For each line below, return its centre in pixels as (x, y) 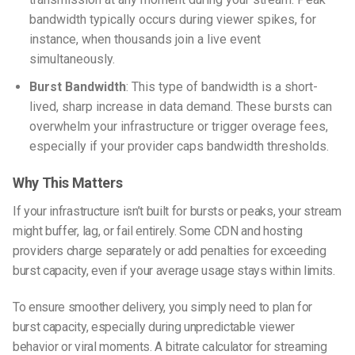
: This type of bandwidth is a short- (221, 86)
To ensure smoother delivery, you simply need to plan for (163, 307)
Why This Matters (68, 183)
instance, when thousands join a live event (145, 40)
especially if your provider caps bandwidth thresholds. (179, 146)
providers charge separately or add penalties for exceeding (170, 251)
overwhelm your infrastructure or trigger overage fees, (178, 126)
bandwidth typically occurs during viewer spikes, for (172, 20)
